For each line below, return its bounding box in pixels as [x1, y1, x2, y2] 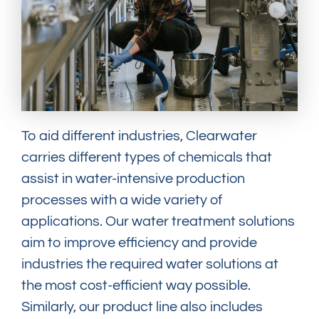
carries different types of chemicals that [21, 150, 272, 164]
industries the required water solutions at [21, 257, 278, 271]
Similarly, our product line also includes [21, 300, 263, 314]
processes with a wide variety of [21, 193, 222, 207]
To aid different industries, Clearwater [21, 129, 257, 143]
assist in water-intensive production [21, 172, 245, 186]
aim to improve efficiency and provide [21, 236, 257, 250]
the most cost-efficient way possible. [21, 278, 251, 293]
